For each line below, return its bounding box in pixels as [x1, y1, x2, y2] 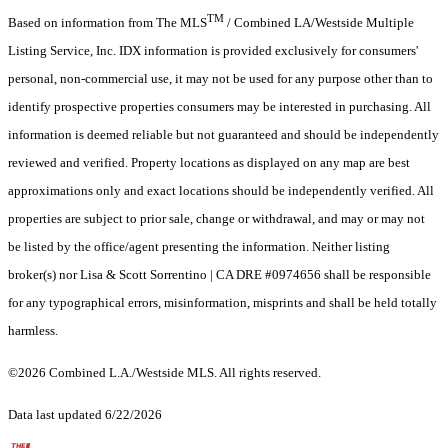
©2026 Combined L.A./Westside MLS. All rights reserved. [8, 365, 321, 381]
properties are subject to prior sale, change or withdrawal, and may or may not [8, 211, 425, 227]
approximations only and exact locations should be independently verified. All [8, 183, 434, 199]
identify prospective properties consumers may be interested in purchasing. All [8, 99, 431, 115]
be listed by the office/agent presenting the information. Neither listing [8, 239, 390, 255]
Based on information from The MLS [8, 15, 207, 31]
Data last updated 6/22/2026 [8, 407, 162, 423]
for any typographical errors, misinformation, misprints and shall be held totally [8, 295, 437, 311]
